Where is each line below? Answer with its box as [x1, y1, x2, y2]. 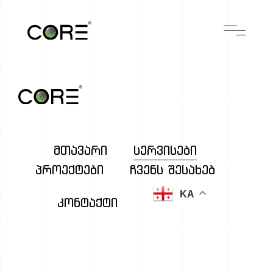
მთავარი [53, 142, 107, 158]
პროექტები [35, 161, 104, 177]
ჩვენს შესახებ [129, 161, 215, 177]
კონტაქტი [57, 194, 118, 210]
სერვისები [133, 142, 197, 158]
